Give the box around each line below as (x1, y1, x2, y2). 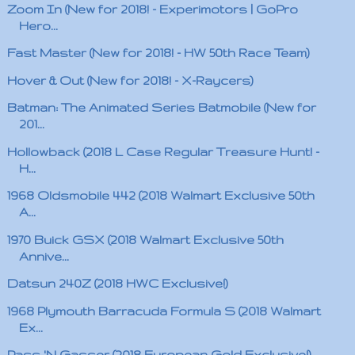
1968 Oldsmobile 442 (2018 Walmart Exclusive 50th (6, 189, 315, 202)
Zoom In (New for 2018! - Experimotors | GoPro (6, 2, 298, 16)
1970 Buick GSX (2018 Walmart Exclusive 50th (6, 232, 284, 246)
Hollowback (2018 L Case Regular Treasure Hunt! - (6, 144, 319, 158)
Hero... (18, 18, 58, 32)
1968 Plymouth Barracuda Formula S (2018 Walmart (6, 303, 321, 318)
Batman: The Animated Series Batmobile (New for (6, 101, 316, 114)
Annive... (18, 249, 69, 263)
